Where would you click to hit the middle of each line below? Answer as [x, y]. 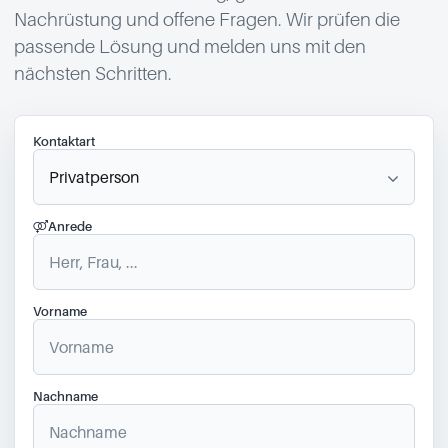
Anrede [70, 226]
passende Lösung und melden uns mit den [190, 46]
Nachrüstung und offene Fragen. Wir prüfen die [207, 19]
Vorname [60, 311]
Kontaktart [64, 141]
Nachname [65, 396]
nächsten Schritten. [93, 73]
